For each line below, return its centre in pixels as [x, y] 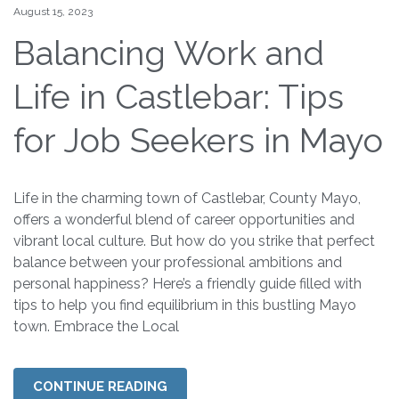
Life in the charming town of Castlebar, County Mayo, [187, 198]
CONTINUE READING [100, 386]
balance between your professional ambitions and [178, 262]
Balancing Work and [169, 53]
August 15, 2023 [53, 12]
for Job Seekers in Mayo [198, 141]
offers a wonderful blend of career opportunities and [184, 219]
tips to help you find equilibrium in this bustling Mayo [185, 305]
